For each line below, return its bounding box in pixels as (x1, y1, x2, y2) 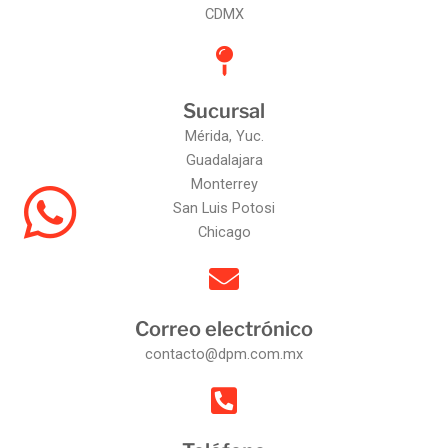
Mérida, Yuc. (184, 126, 264, 145)
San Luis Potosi (173, 198, 275, 217)
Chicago (197, 222, 251, 241)
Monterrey (190, 174, 258, 193)
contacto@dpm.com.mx (145, 344, 303, 363)
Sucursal (183, 98, 265, 123)
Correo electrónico (135, 316, 313, 341)
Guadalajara (185, 150, 263, 169)
